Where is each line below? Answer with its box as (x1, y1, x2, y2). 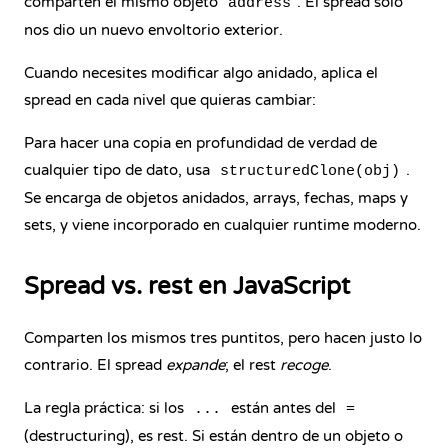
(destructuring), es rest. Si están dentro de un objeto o (24, 427, 403, 445)
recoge (280, 356, 328, 374)
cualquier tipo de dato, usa (24, 161, 214, 179)
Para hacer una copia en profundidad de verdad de (24, 134, 377, 152)
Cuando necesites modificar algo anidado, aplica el (24, 64, 378, 82)
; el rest (225, 356, 280, 374)
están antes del (227, 399, 340, 417)
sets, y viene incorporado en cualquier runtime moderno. (24, 216, 421, 234)
